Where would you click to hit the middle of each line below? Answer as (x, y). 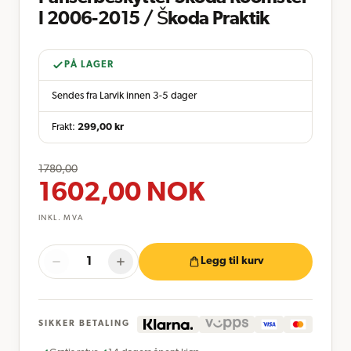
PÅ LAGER (89, 65)
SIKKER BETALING (84, 324)
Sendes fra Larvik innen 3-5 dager (124, 96)
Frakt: (63, 127)
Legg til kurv (232, 262)
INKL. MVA (62, 218)
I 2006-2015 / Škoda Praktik (154, 19)
